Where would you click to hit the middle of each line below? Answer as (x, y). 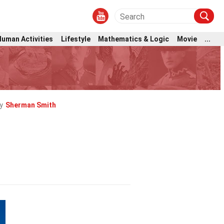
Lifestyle (75, 39)
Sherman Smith (31, 105)
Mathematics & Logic (134, 39)
